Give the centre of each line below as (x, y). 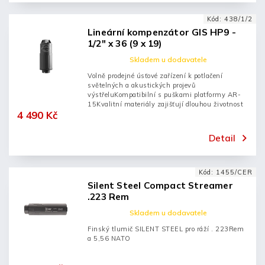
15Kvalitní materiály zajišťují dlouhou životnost (165, 104)
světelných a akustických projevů (141, 85)
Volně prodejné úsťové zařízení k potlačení (155, 76)
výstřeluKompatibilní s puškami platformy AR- (164, 95)
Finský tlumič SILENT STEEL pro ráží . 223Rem (166, 229)
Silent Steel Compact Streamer (160, 185)
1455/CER (234, 172)
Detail (222, 138)
